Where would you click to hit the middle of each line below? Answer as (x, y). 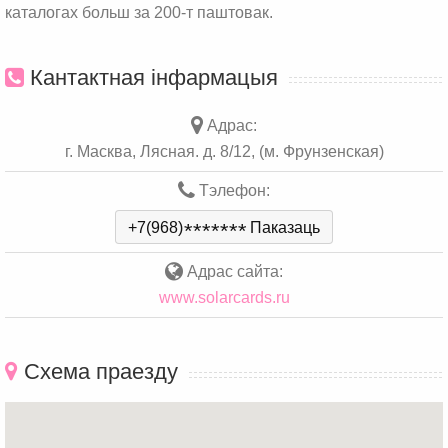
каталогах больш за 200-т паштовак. (139, 12)
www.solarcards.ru (224, 297)
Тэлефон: (232, 190)
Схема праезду (98, 371)
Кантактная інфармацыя (151, 77)
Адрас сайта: (233, 271)
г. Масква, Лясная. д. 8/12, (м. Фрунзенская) (224, 151)
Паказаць (285, 227)
